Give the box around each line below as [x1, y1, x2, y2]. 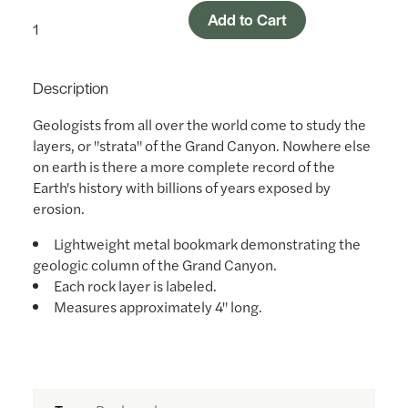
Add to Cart [208, 8, 287, 30]
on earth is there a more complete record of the [33, 156, 335, 177]
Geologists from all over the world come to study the [33, 114, 366, 135]
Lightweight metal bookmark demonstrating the [54, 233, 361, 254]
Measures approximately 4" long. [54, 296, 265, 317]
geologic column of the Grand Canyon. [33, 254, 277, 275]
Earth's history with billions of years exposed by [33, 177, 331, 198]
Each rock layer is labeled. [54, 275, 217, 296]
